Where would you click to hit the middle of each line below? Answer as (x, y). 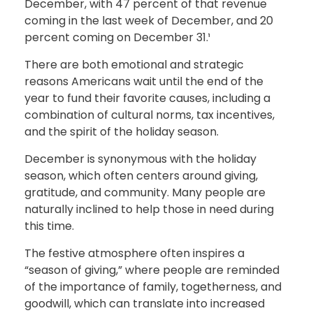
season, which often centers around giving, (141, 175)
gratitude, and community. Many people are (145, 192)
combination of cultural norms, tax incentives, (150, 115)
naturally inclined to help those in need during (149, 209)
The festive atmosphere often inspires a (134, 253)
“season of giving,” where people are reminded (152, 270)
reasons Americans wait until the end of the (144, 81)
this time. (49, 226)
